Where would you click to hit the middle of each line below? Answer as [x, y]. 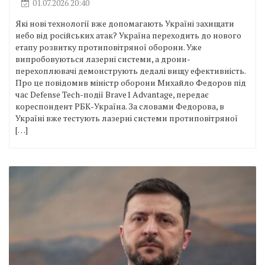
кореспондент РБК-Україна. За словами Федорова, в [120, 106]
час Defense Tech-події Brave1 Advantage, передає [112, 94]
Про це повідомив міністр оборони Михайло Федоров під [131, 82]
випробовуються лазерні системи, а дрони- [103, 59]
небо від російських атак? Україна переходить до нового [128, 35]
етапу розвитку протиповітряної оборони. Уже [109, 47]
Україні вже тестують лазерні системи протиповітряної [127, 118]
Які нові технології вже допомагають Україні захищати [125, 23]
